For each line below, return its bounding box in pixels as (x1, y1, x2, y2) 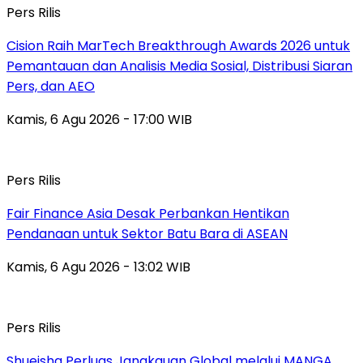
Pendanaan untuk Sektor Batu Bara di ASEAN (6, 224, 288, 243)
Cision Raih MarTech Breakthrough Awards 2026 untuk (6, 36, 350, 55)
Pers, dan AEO (6, 76, 95, 96)
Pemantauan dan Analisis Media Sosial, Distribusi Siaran (6, 56, 352, 75)
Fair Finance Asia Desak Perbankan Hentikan (6, 203, 289, 223)
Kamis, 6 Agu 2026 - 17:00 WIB (6, 109, 192, 129)
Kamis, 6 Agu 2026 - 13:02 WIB (6, 257, 190, 276)
